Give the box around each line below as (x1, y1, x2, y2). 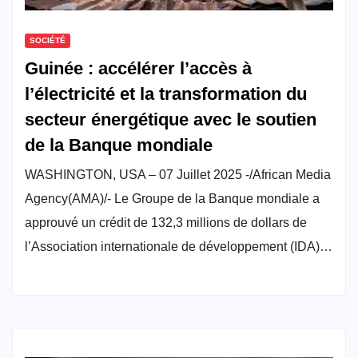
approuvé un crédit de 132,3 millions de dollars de (25, 215, 307, 229)
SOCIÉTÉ (30, 35, 66, 45)
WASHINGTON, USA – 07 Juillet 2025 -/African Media (25, 167, 331, 181)
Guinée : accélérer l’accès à (25, 58, 252, 78)
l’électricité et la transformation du (25, 83, 307, 104)
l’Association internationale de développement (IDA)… (25, 239, 332, 253)
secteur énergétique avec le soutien (25, 109, 316, 129)
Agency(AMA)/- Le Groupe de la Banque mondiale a (25, 191, 320, 205)
